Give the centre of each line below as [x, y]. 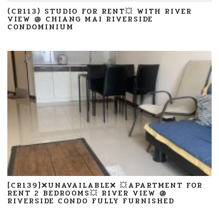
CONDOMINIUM [41, 27]
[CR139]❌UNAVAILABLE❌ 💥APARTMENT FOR [105, 186]
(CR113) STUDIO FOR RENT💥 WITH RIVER [100, 11]
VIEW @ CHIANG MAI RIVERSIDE [80, 19]
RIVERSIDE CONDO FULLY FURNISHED [91, 201]
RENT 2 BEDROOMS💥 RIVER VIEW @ [87, 193]
